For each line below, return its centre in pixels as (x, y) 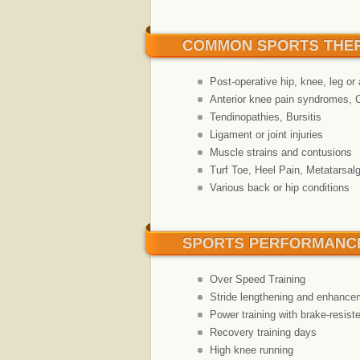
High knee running (252, 350)
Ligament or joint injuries (266, 134)
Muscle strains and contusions (281, 152)
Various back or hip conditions (280, 187)
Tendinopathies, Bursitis (266, 117)
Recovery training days (263, 332)
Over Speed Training (258, 279)
